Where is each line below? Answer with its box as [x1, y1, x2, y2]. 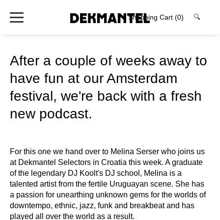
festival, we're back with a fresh [10, 88, 202, 104]
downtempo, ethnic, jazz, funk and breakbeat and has [10, 201, 194, 210]
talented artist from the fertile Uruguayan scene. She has [10, 180, 204, 188]
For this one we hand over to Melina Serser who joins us [10, 147, 205, 156]
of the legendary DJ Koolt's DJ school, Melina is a [10, 169, 182, 177]
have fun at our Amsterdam [10, 71, 177, 86]
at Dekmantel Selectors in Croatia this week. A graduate [10, 158, 203, 166]
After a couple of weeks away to [10, 53, 207, 68]
